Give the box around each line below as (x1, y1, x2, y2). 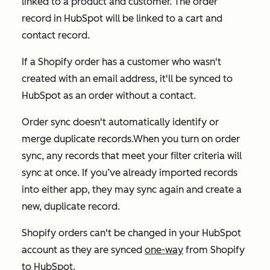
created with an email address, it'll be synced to (22, 72, 233, 84)
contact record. (22, 29, 92, 41)
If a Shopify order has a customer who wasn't (22, 55, 221, 67)
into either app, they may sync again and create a (22, 183, 242, 195)
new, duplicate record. (22, 200, 120, 212)
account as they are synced (22, 243, 145, 256)
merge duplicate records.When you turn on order (22, 133, 240, 145)
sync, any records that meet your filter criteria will (22, 149, 242, 162)
